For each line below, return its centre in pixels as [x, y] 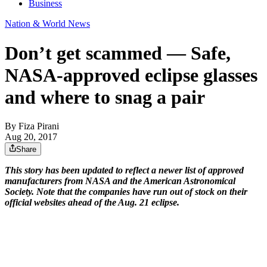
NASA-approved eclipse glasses [131, 75]
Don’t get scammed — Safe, [118, 53]
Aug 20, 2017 [31, 137]
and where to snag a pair [105, 97]
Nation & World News [47, 24]
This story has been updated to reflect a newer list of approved [124, 170]
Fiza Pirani [39, 126]
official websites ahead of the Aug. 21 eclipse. [92, 203]
